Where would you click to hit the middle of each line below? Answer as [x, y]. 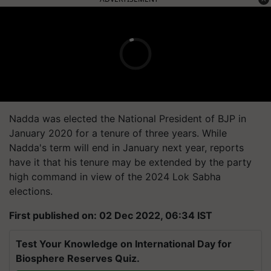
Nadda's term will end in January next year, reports [126, 147]
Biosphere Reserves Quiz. [78, 258]
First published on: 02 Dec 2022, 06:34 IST [111, 215]
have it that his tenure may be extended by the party [130, 162]
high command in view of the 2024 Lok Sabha [115, 176]
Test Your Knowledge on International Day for [124, 243]
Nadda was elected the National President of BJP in [128, 118]
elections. [31, 191]
